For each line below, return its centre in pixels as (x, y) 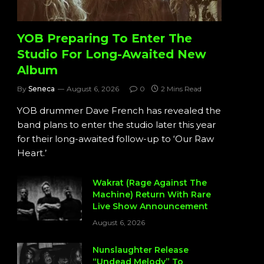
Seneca (42, 89)
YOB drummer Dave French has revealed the (119, 111)
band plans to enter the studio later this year (116, 125)
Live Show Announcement (150, 207)
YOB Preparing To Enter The (105, 39)
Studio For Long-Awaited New (112, 55)
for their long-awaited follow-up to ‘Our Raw (115, 139)
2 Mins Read (181, 89)
